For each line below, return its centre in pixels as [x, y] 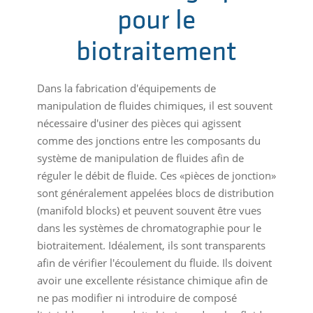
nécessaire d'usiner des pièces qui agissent [139, 123]
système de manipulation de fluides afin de [140, 158]
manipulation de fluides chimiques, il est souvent [154, 106]
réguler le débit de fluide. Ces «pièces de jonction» [156, 176]
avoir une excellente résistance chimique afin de [152, 281]
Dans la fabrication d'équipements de [126, 88]
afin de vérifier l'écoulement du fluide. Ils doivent [154, 263]
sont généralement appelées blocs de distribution [155, 193]
